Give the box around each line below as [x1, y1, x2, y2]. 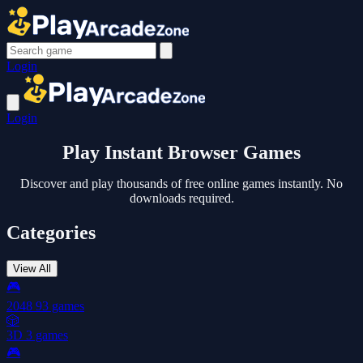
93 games [36, 298, 84, 313]
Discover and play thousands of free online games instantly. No [20, 176, 343, 190]
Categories [6, 221, 96, 243]
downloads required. [129, 190, 234, 205]
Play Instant [62, 141, 168, 163]
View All [13, 262, 51, 275]
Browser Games [168, 141, 301, 163]
